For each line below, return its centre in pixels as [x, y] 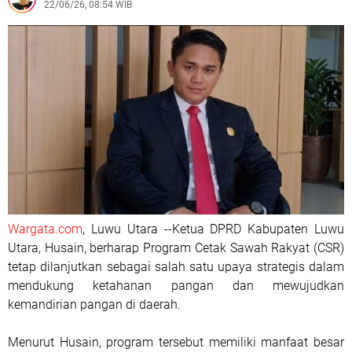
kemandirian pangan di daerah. [94, 304]
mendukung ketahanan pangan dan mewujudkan [176, 285]
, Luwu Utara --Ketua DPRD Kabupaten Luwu [213, 229]
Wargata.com [45, 229]
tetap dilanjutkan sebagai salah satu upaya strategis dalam [176, 266]
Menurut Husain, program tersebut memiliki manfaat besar [176, 342]
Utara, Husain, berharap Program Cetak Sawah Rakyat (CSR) [176, 247]
